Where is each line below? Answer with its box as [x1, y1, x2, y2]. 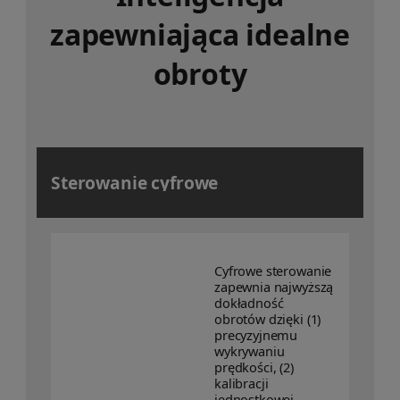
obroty [153, 54, 247, 94]
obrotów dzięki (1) [214, 310, 321, 329]
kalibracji [214, 374, 269, 393]
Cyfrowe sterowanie [214, 262, 332, 280]
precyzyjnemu [214, 326, 298, 345]
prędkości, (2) [214, 358, 294, 377]
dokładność [214, 294, 284, 312]
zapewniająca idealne [50, 15, 350, 54]
